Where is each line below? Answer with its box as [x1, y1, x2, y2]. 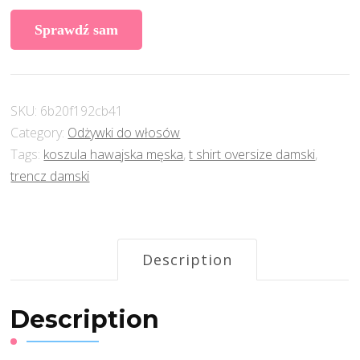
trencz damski [10, 167, 90, 186]
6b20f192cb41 [40, 102, 124, 121]
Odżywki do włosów [67, 124, 181, 142]
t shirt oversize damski [189, 145, 316, 164]
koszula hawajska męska [43, 145, 184, 164]
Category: [10, 124, 68, 142]
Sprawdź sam [35, 22, 119, 39]
